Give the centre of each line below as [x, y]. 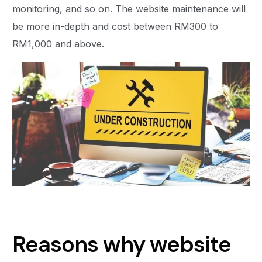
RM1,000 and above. [61, 44]
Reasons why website [122, 245]
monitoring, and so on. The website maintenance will [129, 9]
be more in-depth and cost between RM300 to [116, 27]
